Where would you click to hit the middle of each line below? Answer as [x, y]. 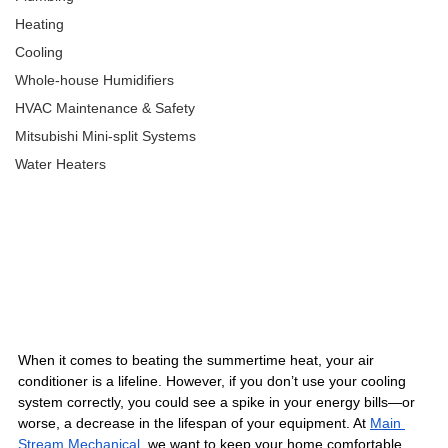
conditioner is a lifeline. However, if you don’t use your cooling [214, 381]
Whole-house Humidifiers [94, 80]
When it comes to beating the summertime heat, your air [198, 360]
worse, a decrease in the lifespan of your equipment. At [194, 423]
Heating [39, 24]
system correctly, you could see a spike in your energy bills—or [218, 402]
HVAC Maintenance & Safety [105, 108]
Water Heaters [60, 164]
